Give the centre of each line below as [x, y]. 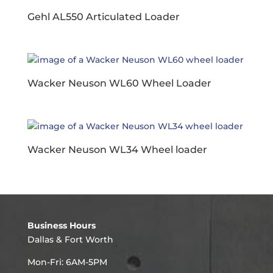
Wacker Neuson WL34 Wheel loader [117, 150]
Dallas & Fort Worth [70, 240]
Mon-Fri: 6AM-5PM [67, 262]
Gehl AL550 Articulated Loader [103, 16]
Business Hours [61, 226]
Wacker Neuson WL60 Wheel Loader [119, 83]
